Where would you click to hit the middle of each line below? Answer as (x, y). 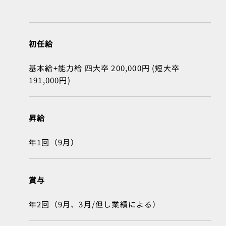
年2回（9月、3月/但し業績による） (95, 204)
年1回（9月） (54, 142)
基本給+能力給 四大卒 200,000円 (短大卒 (104, 68)
